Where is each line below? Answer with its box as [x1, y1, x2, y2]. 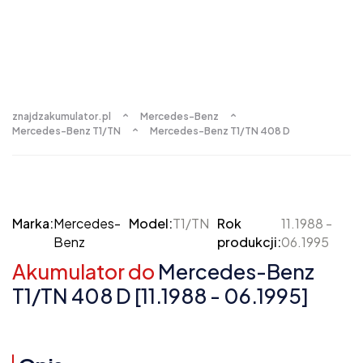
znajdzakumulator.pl [12, 110, 111, 122]
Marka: [12, 215, 53, 232]
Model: [129, 215, 173, 232]
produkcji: [217, 233, 281, 250]
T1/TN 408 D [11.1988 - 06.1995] [12, 283, 309, 309]
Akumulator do [12, 258, 155, 284]
